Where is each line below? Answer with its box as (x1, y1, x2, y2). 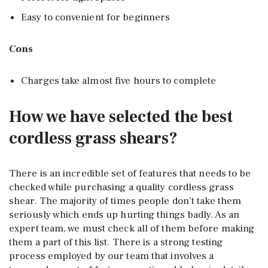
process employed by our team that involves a (9, 249, 214, 263)
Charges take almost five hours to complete (21, 74, 217, 87)
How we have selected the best (9, 105, 233, 127)
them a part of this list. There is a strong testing (9, 235, 223, 249)
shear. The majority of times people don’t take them (9, 194, 242, 208)
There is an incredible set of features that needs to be (9, 166, 251, 180)
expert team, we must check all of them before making (9, 221, 255, 235)
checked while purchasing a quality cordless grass (9, 180, 234, 194)
